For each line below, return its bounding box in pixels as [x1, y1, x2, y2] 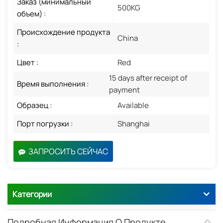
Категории [12, 188, 52, 200]
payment [109, 84, 140, 95]
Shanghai [117, 118, 150, 129]
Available [117, 100, 149, 111]
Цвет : [17, 57, 38, 68]
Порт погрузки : [17, 118, 73, 129]
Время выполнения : [17, 78, 89, 89]
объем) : [17, 8, 46, 19]
